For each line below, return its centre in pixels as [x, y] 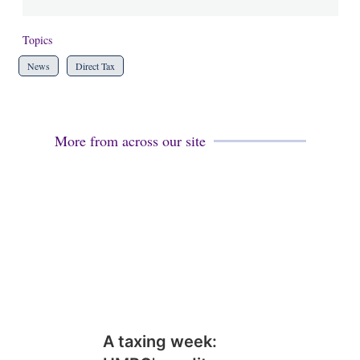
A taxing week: [160, 342]
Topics [37, 40]
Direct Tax [95, 66]
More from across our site [130, 141]
